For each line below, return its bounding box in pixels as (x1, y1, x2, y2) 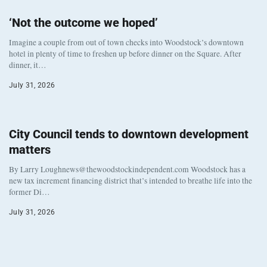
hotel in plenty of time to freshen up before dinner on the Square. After (9, 48, 241, 59)
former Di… (9, 186, 50, 197)
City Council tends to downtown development (9, 126, 249, 141)
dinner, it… (9, 59, 46, 70)
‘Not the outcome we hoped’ (9, 15, 158, 30)
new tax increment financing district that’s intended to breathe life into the (9, 175, 252, 186)
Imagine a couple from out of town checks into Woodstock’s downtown (9, 36, 244, 48)
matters (9, 142, 51, 157)
